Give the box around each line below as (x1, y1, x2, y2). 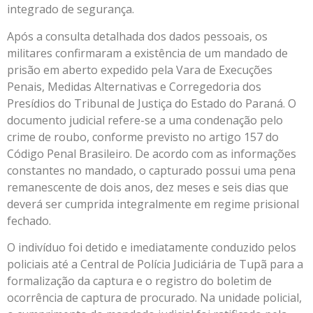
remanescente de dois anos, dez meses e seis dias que (7, 179, 289, 195)
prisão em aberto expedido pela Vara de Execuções (7, 61, 272, 78)
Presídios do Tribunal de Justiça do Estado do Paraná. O (7, 95, 296, 111)
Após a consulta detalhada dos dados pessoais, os (7, 28, 268, 44)
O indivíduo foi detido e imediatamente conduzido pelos (7, 239, 296, 255)
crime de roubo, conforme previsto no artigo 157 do (7, 129, 279, 145)
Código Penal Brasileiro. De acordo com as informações (7, 145, 296, 161)
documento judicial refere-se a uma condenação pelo (7, 112, 283, 128)
